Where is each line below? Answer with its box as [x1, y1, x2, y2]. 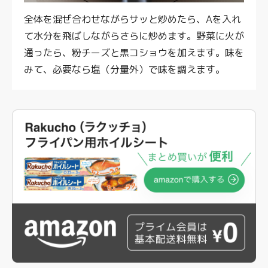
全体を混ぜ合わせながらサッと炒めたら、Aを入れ [24, 12, 241, 26]
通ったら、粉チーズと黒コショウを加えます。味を [24, 45, 244, 59]
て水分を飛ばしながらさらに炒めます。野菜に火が [24, 29, 244, 42]
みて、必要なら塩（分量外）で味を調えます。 [24, 62, 225, 76]
